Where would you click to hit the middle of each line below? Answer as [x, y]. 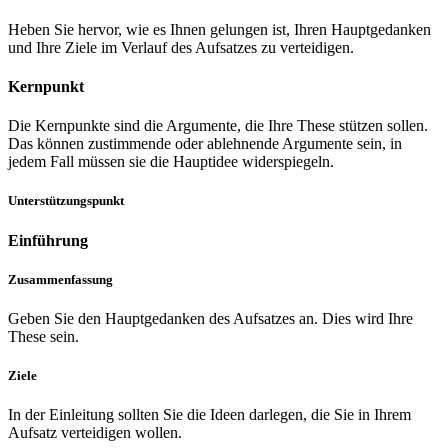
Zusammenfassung [60, 279]
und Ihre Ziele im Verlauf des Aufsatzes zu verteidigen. [181, 47]
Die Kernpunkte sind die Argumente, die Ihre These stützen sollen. [218, 126]
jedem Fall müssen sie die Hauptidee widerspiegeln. [171, 162]
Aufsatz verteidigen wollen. [95, 433]
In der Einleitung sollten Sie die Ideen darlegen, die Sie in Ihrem [209, 415]
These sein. [43, 336]
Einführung [48, 240]
